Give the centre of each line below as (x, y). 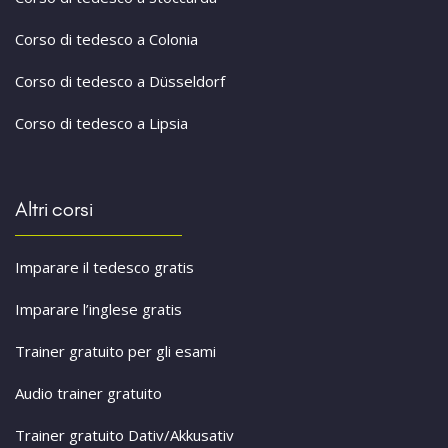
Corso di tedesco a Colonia (106, 39)
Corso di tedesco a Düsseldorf (120, 81)
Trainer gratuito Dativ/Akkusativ (124, 435)
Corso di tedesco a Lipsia (101, 123)
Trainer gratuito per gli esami (115, 351)
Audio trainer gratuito (88, 393)
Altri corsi (54, 209)
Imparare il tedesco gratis (104, 267)
